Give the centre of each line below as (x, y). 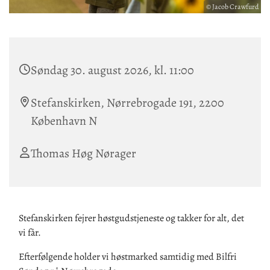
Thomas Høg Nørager (83, 154)
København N (64, 121)
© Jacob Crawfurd (232, 7)
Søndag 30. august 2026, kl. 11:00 (112, 71)
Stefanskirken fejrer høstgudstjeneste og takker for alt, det (131, 218)
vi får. (30, 233)
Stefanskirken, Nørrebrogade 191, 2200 (127, 103)
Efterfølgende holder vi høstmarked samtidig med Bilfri (128, 257)
